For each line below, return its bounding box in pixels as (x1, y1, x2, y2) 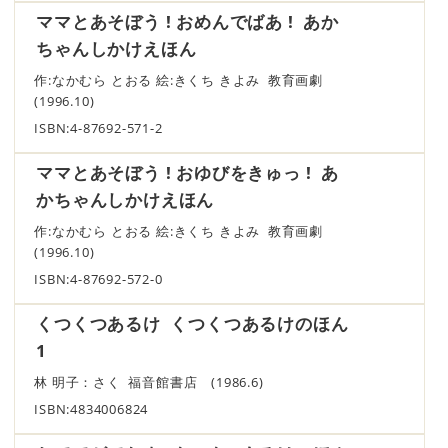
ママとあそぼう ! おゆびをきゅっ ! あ (36, 160, 339, 184)
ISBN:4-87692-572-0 (34, 270, 163, 288)
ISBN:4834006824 (34, 400, 149, 418)
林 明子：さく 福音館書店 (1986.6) (34, 373, 278, 391)
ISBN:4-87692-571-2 (34, 119, 163, 137)
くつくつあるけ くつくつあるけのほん (36, 311, 349, 335)
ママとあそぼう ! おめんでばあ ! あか (36, 9, 339, 33)
